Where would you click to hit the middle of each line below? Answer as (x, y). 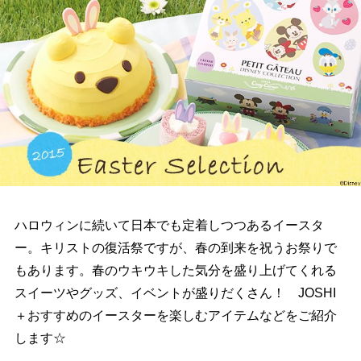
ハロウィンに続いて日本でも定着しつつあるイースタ (169, 226)
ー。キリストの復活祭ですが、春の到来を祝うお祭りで (175, 248)
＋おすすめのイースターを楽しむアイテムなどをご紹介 (175, 316)
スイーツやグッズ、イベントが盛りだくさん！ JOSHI (175, 293)
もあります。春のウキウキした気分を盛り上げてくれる (175, 271)
